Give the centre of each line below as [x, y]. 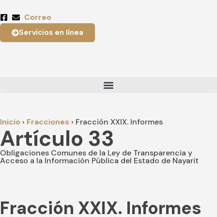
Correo [38, 17]
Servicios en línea [51, 32]
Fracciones [48, 122]
